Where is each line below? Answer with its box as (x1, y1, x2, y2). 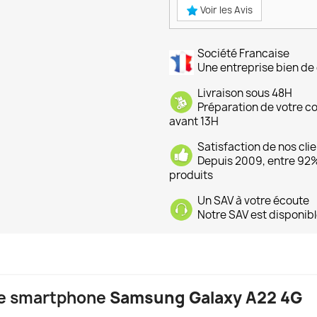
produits (169, 168, 213, 183)
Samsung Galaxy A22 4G (110, 287, 302, 309)
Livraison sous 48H (197, 86, 292, 101)
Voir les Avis (198, 4, 253, 17)
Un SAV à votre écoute (197, 193, 309, 209)
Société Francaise (197, 46, 289, 62)
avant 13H (169, 114, 219, 129)
